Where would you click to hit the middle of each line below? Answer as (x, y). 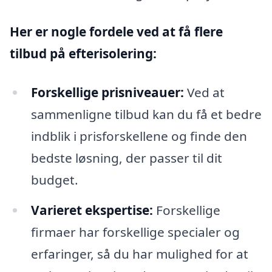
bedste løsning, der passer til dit (126, 158)
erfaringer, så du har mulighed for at (139, 254)
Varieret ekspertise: (92, 210)
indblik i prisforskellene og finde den (139, 136)
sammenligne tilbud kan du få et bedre (146, 114)
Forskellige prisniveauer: (107, 93)
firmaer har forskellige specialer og (135, 232)
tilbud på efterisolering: (83, 54)
